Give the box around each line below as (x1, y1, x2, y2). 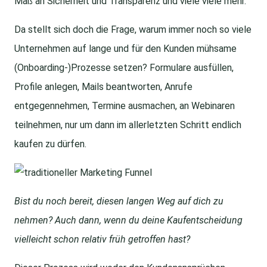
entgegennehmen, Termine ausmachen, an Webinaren (14, 100, 235, 112)
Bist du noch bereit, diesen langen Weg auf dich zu (14, 195, 223, 207)
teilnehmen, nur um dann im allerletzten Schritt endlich (14, 119, 241, 131)
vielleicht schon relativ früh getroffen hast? (14, 234, 190, 246)
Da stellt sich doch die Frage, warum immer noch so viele (14, 24, 252, 36)
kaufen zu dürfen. (14, 138, 86, 150)
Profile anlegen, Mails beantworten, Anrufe (14, 81, 193, 93)
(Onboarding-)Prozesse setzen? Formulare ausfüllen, (14, 62, 234, 74)
